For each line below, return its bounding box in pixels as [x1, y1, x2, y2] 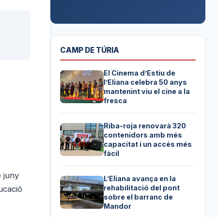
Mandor [104, 202, 132, 211]
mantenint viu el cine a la [104, 87, 190, 96]
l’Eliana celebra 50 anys [104, 78, 187, 87]
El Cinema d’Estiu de [104, 69, 176, 77]
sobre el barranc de [104, 193, 173, 201]
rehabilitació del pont [104, 184, 180, 192]
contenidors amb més [104, 131, 183, 139]
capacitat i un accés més [104, 140, 192, 149]
